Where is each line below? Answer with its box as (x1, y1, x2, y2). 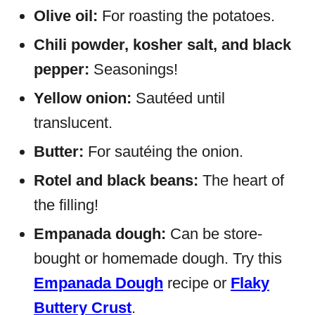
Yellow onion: (34, 89, 131, 107)
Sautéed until (131, 89, 225, 107)
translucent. (34, 114, 112, 131)
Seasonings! (94, 60, 178, 78)
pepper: (34, 60, 94, 78)
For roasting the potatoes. (98, 7, 275, 25)
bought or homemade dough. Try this (34, 250, 282, 267)
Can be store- (166, 225, 262, 243)
